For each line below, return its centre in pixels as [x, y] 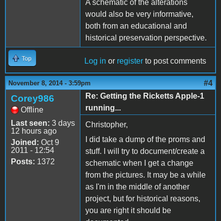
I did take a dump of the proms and [145, 139]
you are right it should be [128, 210]
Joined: [25, 142]
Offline [32, 110]
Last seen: [30, 123]
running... [103, 108]
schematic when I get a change [139, 163]
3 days [62, 123]
